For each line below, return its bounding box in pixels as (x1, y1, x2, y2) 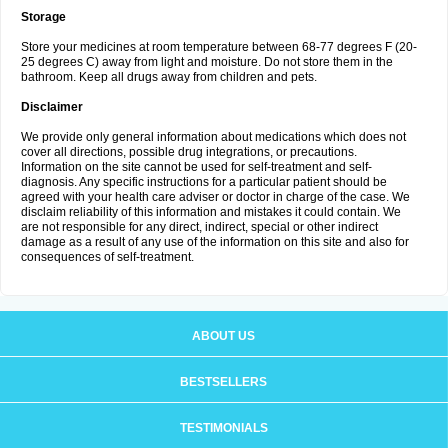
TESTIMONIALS (179, 421, 268, 435)
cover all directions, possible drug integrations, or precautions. (21, 145, 357, 159)
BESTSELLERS (180, 375, 267, 389)
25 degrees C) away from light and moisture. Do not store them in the (21, 55, 393, 69)
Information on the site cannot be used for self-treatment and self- (21, 160, 372, 174)
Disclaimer (21, 100, 83, 114)
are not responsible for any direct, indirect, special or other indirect (21, 220, 378, 234)
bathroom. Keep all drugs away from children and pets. (21, 70, 317, 84)
